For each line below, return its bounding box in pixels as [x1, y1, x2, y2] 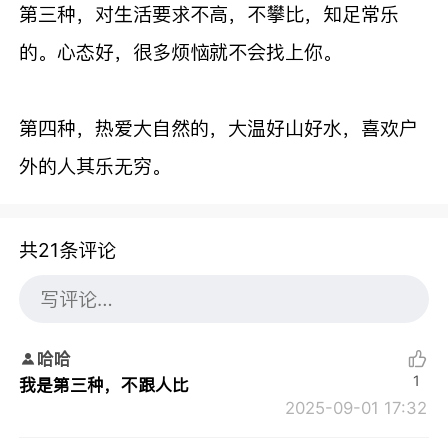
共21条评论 [19, 238, 117, 263]
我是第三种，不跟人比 [19, 375, 190, 396]
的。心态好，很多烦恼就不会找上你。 [19, 39, 343, 64]
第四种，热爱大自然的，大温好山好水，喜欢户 [19, 115, 419, 140]
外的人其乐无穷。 [19, 153, 172, 178]
